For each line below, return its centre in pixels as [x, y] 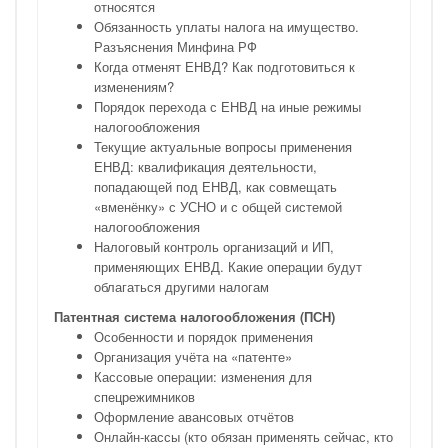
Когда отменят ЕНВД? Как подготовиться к [224, 66]
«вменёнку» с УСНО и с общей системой [218, 206]
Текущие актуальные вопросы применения [223, 146]
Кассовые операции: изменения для [203, 376]
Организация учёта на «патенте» [193, 356]
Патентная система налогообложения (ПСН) [194, 316]
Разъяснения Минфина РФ [175, 46]
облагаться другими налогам [181, 286]
